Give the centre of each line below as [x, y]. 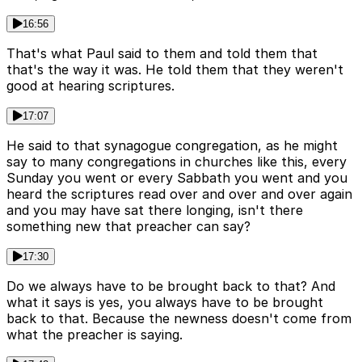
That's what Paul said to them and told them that [162, 54]
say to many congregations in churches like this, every [177, 162]
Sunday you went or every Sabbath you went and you [177, 178]
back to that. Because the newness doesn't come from [179, 319]
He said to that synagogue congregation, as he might [172, 146]
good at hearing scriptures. [90, 86]
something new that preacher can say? [128, 227]
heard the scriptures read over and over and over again [179, 194]
